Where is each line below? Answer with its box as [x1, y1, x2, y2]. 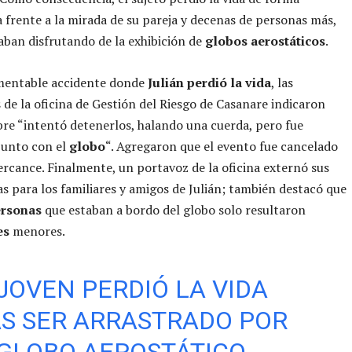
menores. [9, 222, 65, 240]
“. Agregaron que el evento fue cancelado [105, 137, 338, 155]
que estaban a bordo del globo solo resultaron [42, 200, 306, 218]
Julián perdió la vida [148, 73, 271, 91]
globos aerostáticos [205, 31, 325, 49]
